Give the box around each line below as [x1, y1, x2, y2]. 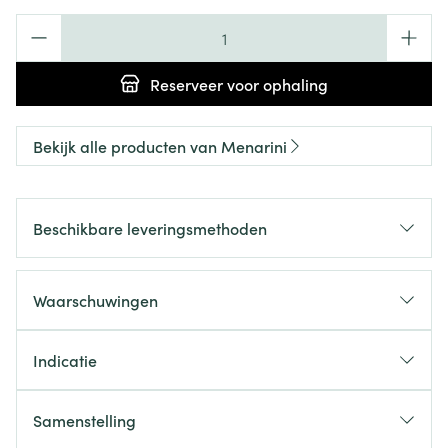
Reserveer [150, 73, 223, 95]
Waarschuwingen [33, 289, 158, 311]
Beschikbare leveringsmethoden [33, 217, 267, 239]
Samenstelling [33, 409, 136, 431]
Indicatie [33, 349, 97, 371]
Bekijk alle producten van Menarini [33, 135, 287, 157]
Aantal [15, 13, 63, 35]
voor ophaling [223, 73, 328, 95]
